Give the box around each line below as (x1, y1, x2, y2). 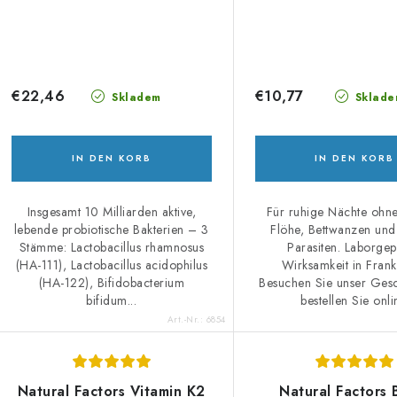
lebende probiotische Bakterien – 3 (13, 220, 209, 238)
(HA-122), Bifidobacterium (38, 273, 185, 292)
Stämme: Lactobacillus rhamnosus (19, 237, 205, 256)
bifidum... (86, 291, 137, 309)
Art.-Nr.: (167, 312, 206, 326)
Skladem (107, 89, 161, 105)
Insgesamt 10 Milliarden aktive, (27, 202, 197, 221)
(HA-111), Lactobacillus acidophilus (15, 255, 208, 274)
